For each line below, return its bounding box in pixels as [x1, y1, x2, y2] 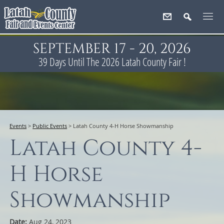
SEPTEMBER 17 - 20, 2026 [33, 39, 191, 58]
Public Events [32, 122, 67, 129]
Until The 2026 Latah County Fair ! [65, 54, 186, 69]
